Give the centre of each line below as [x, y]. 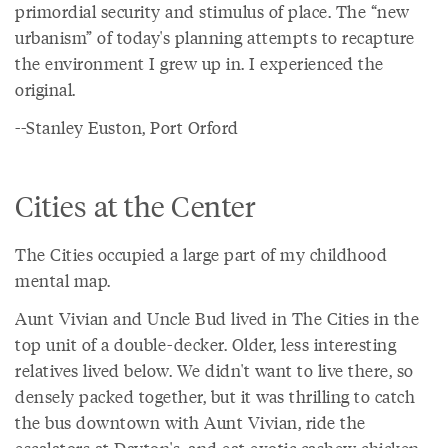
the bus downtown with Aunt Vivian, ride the [190, 422]
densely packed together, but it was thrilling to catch [215, 396]
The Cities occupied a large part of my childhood [201, 254]
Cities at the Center [135, 205]
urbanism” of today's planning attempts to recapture [215, 37]
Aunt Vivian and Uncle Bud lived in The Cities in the [217, 318]
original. [45, 89]
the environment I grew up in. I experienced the [199, 63]
